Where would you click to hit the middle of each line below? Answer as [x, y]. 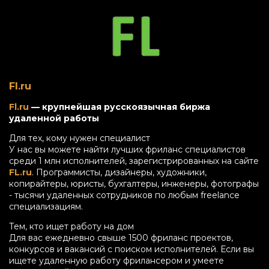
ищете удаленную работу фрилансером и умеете [116, 260]
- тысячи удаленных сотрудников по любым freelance [124, 195]
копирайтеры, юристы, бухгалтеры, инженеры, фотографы [134, 183]
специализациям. [46, 206]
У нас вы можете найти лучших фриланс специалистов [127, 149]
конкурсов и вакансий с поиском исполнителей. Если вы [131, 249]
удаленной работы [54, 118]
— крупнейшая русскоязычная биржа [119, 107]
